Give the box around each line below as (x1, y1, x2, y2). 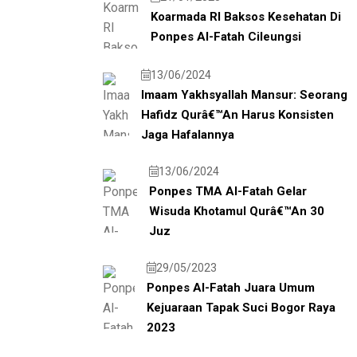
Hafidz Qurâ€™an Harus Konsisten (140, 107, 334, 122)
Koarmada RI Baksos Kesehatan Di (151, 9, 342, 24)
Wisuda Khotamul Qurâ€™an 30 (149, 203, 325, 218)
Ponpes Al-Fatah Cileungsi (151, 29, 302, 44)
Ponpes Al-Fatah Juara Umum (147, 280, 316, 295)
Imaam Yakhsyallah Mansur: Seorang (140, 87, 347, 102)
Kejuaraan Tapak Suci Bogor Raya (147, 300, 336, 315)
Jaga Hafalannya (140, 127, 234, 142)
